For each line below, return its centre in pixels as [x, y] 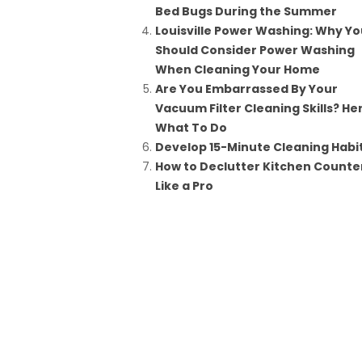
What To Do [191, 128]
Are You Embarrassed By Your [246, 89]
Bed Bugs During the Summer [246, 11]
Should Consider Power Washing [255, 50]
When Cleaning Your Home [238, 69]
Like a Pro [184, 186]
